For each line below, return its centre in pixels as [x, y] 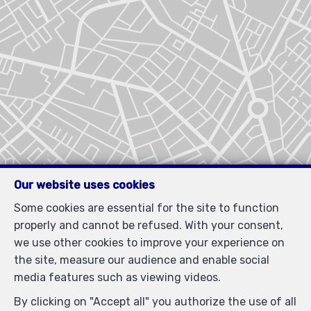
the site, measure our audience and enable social [142, 260]
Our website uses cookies [84, 185]
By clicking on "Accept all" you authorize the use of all [155, 302]
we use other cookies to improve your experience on [149, 243]
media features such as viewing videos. [117, 277]
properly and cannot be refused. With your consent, [149, 225]
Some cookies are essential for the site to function [146, 208]
